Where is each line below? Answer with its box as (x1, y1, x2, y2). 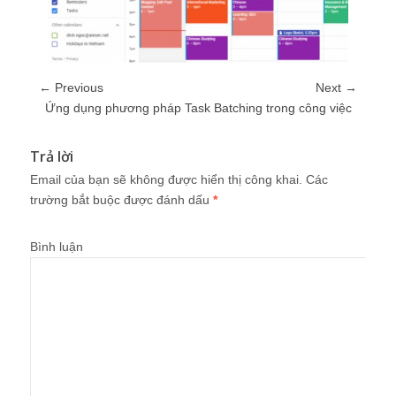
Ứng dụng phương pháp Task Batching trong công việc (44, 100, 352, 115)
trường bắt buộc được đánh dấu (30, 192, 213, 207)
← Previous (39, 80, 103, 95)
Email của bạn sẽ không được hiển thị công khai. (30, 171, 302, 187)
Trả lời (30, 146, 73, 166)
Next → (316, 80, 357, 95)
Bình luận (30, 239, 83, 254)
